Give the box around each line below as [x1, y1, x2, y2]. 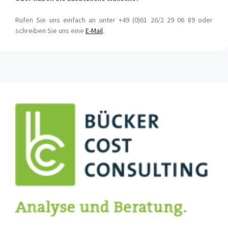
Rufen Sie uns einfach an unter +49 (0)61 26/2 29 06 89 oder [15, 15, 213, 25]
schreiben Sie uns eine [15, 26, 85, 36]
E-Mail [85, 26, 103, 36]
